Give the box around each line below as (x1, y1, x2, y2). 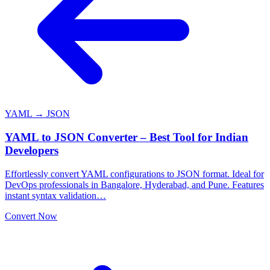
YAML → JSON (5, 108, 70, 119)
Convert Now (5, 210, 57, 221)
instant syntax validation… (5, 190, 106, 201)
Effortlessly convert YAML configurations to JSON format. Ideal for (5, 168, 264, 179)
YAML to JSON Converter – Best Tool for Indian (5, 130, 248, 143)
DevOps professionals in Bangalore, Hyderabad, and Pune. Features (5, 179, 264, 190)
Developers (5, 143, 58, 157)
